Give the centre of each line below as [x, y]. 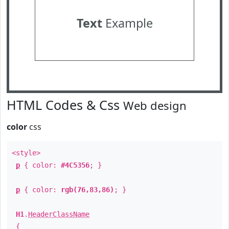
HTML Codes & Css [65, 105]
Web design [155, 105]
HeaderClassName [59, 214]
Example [127, 23]
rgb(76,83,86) [87, 190]
